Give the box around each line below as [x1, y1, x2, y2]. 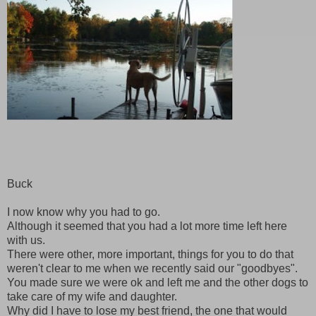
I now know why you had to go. [7, 206, 160, 219]
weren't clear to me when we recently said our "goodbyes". [7, 262, 298, 275]
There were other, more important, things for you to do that [7, 248, 293, 261]
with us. [7, 234, 45, 247]
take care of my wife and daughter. [7, 291, 177, 303]
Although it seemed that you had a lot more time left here [7, 220, 287, 233]
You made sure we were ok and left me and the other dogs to [7, 276, 308, 289]
